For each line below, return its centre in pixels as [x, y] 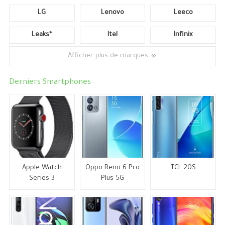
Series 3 [42, 178]
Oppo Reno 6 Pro [112, 168]
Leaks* [42, 35]
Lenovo [113, 13]
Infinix [183, 35]
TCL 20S [183, 168]
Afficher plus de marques [109, 56]
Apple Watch [42, 168]
